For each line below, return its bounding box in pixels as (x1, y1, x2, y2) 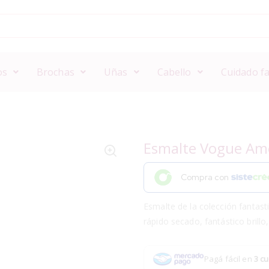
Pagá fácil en (204, 253, 254, 264)
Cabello (157, 65, 192, 79)
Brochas (36, 65, 74, 79)
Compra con (181, 172, 231, 183)
